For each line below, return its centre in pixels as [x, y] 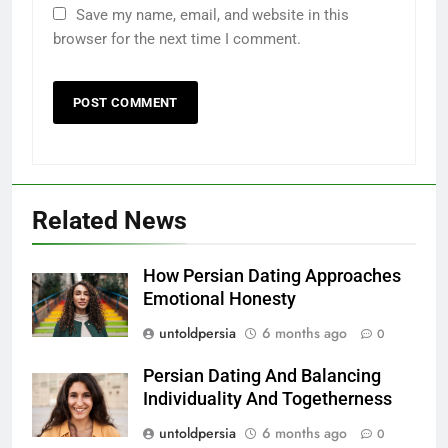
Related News [109, 221]
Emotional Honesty [219, 299]
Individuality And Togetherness [267, 399]
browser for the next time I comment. [177, 39]
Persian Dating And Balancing [262, 376]
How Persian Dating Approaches [272, 276]
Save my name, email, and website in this [212, 15]
